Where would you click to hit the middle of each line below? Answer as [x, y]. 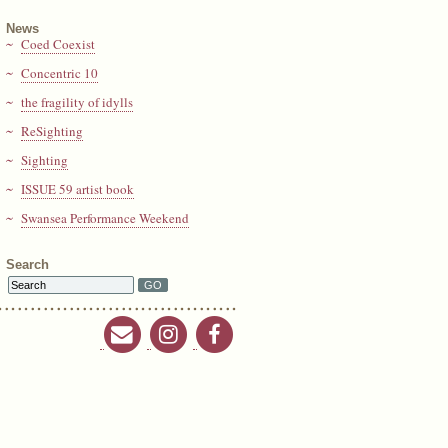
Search [27, 264]
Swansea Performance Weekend [105, 218]
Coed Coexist [58, 44]
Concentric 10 [59, 73]
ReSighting [52, 131]
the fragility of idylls [77, 102]
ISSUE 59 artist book [77, 189]
